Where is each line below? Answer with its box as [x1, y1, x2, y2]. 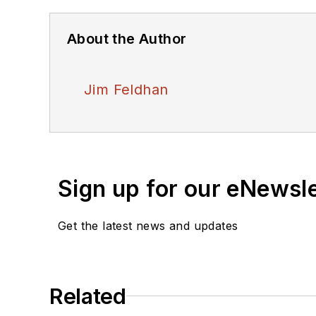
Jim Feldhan [84, 80, 169, 98]
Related [49, 283, 126, 309]
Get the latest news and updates [58, 218, 238, 233]
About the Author [67, 30, 187, 47]
